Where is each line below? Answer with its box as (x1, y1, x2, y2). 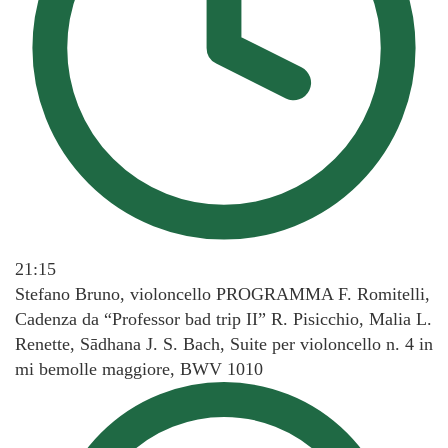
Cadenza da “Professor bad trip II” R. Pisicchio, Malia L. (15, 309, 432, 330)
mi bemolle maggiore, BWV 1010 (15, 359, 263, 380)
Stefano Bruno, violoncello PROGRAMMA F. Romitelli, (15, 284, 430, 305)
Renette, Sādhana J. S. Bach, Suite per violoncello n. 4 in (15, 334, 433, 355)
